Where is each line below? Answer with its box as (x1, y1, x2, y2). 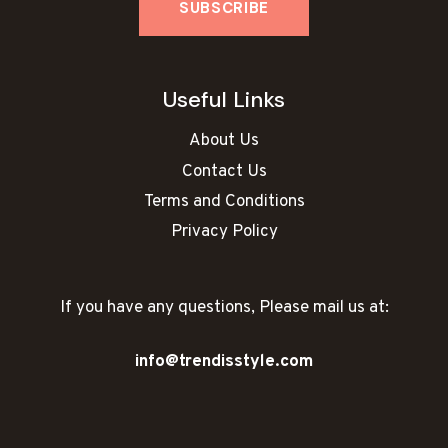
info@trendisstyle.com (135, 351, 313, 373)
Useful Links (163, 84, 285, 114)
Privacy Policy (170, 221, 278, 244)
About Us (189, 130, 259, 153)
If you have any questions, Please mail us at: (59, 297, 389, 319)
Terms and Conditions (143, 190, 305, 213)
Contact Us (181, 160, 267, 183)
